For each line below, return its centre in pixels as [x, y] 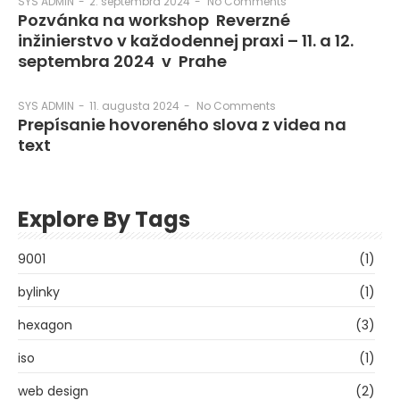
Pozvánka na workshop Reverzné [154, 21]
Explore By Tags [104, 220]
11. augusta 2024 [134, 106]
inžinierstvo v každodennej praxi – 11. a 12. [186, 41]
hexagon [45, 325]
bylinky [39, 292]
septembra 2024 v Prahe [122, 62]
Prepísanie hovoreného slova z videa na [182, 125]
